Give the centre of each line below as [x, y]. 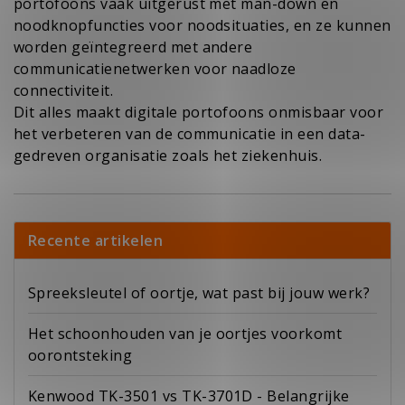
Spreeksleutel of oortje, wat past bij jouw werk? [199, 292]
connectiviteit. [64, 90]
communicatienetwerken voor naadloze [155, 68]
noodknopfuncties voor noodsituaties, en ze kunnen [202, 25]
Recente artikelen [96, 240]
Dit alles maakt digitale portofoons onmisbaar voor [199, 112]
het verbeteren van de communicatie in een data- [190, 133]
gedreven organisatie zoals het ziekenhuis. [168, 155]
